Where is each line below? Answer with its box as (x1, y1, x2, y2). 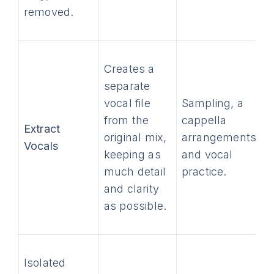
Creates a (103, 62, 155, 75)
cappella (181, 114, 227, 127)
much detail (103, 165, 166, 178)
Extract (23, 122, 61, 135)
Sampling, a (181, 97, 244, 109)
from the (103, 114, 149, 127)
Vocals (23, 139, 59, 152)
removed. (23, 6, 74, 18)
